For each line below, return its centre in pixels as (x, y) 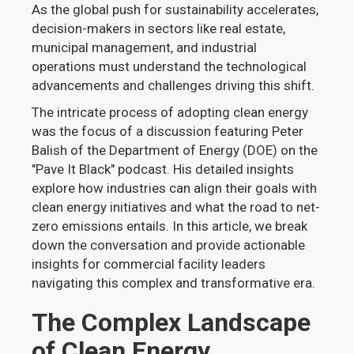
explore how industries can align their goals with (175, 188)
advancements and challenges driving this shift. (173, 85)
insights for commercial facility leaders (149, 264)
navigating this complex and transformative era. (174, 283)
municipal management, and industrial (145, 47)
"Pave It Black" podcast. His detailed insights (163, 169)
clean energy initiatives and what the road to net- (176, 207)
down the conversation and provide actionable (169, 245)
